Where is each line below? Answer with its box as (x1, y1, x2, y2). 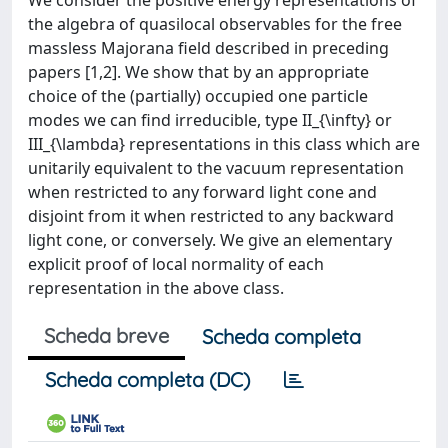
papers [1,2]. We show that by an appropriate (28, 61, 369, 83)
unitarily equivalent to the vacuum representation (28, 157, 404, 179)
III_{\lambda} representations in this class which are (28, 133, 420, 155)
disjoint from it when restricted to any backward (28, 205, 394, 227)
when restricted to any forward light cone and (28, 181, 377, 203)
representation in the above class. (28, 277, 284, 299)
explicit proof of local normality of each (28, 253, 324, 275)
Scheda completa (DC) (45, 367, 250, 392)
